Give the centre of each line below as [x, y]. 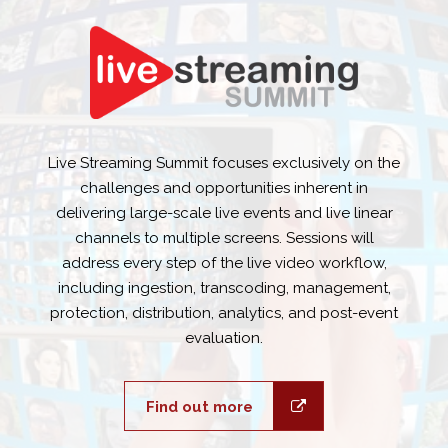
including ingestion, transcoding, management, [224, 288]
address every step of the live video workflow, [224, 263]
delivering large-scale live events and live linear [224, 213]
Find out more [199, 407]
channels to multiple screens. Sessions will [224, 238]
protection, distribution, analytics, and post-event [224, 313]
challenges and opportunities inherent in [224, 188]
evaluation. [224, 338]
